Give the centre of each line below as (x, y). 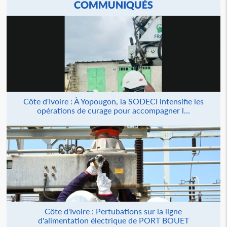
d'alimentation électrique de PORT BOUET (113, 220)
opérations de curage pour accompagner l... (113, 110)
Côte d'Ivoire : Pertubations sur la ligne (113, 211)
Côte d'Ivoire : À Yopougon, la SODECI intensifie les (113, 101)
